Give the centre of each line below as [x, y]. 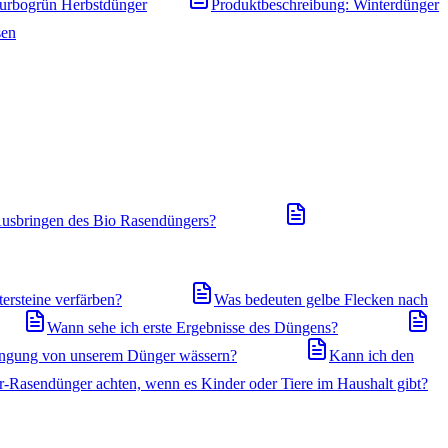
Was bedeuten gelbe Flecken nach [321, 299]
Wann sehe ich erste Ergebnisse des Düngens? [192, 327]
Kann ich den [371, 355]
